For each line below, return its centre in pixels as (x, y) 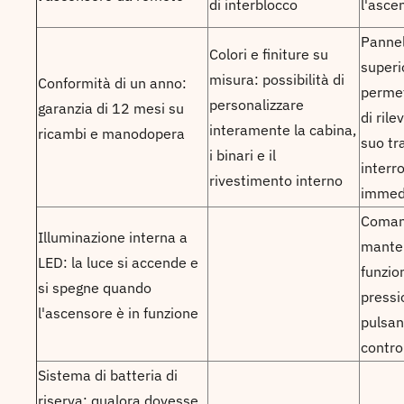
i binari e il (243, 155)
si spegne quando (95, 288)
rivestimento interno (276, 180)
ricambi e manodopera (111, 133)
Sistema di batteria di (108, 375)
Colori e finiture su (269, 54)
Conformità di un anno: (112, 83)
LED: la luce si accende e (118, 262)
